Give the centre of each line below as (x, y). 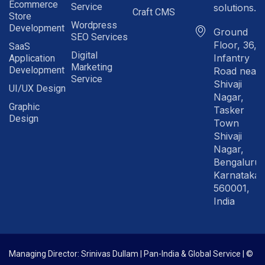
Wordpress (94, 25)
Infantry (231, 58)
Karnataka (236, 175)
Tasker (229, 110)
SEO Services (99, 37)
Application (32, 59)
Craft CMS (154, 12)
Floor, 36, (235, 45)
